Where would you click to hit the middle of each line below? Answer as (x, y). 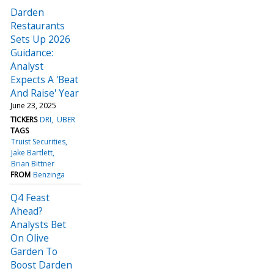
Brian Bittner (33, 163)
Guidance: (32, 52)
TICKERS (24, 119)
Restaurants (38, 25)
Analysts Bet (38, 224)
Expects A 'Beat (44, 79)
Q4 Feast (30, 197)
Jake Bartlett (32, 152)
